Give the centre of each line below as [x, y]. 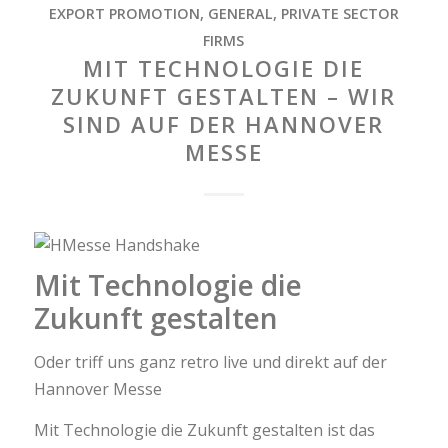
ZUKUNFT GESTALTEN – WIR [224, 96]
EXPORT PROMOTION [124, 14]
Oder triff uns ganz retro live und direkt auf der [210, 362]
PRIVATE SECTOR [339, 14]
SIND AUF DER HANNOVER [224, 124]
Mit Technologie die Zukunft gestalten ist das [204, 429]
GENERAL [240, 14]
